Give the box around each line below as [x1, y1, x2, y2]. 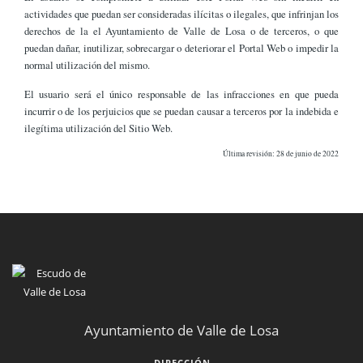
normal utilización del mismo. [24, 58, 150, 73]
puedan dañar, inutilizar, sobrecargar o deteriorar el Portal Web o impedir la [24, 41, 339, 56]
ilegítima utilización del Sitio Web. [24, 120, 173, 135]
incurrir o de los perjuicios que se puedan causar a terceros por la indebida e [24, 103, 339, 118]
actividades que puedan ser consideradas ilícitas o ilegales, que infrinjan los [24, 6, 339, 22]
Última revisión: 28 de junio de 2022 [223, 148, 339, 160]
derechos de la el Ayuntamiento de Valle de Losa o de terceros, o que [24, 23, 339, 39]
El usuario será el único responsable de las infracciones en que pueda [24, 86, 339, 101]
